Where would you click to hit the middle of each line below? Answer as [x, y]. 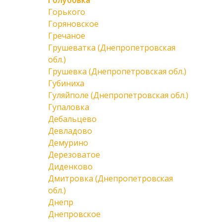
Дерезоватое [74, 155]
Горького [67, 12]
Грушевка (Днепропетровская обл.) [117, 71]
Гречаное [67, 36]
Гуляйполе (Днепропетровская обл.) [118, 95]
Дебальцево [72, 119]
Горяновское [73, 24]
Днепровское [74, 214]
